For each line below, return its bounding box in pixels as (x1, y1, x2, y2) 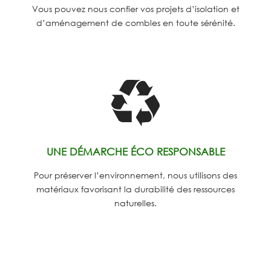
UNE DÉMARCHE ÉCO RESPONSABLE (46, 145, 225, 158)
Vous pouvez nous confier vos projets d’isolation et (31, 4, 240, 15)
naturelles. (114, 198, 157, 209)
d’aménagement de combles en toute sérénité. (36, 18, 235, 28)
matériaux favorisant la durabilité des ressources (36, 184, 235, 195)
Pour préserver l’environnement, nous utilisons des (34, 170, 237, 181)
